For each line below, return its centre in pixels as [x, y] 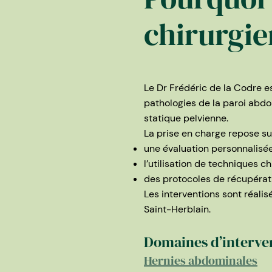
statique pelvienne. [186, 118]
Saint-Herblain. [177, 209]
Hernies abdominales [201, 260]
